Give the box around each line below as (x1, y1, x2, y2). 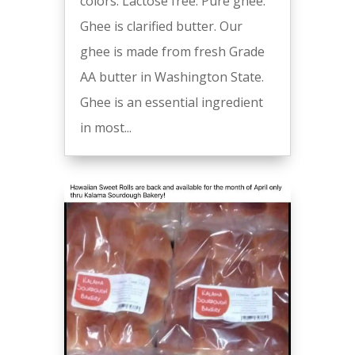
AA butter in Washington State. (79, 68, 264, 86)
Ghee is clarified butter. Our (79, 17, 242, 36)
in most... (79, 119, 132, 137)
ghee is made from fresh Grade (79, 43, 265, 61)
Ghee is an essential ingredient (79, 94, 263, 112)
